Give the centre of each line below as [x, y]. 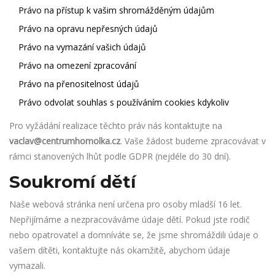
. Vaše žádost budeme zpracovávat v [193, 141]
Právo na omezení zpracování [77, 65]
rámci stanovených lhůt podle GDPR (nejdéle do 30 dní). [120, 156]
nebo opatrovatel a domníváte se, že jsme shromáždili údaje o [134, 235]
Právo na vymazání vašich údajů [82, 47]
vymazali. [27, 265]
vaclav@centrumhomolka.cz [65, 141]
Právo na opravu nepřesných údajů [88, 29]
